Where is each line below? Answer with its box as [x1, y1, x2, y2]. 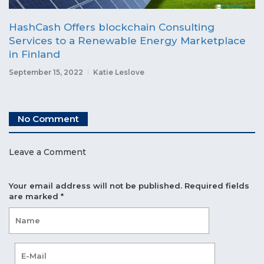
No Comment [18, 113, 79, 124]
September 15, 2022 [9, 67, 83, 77]
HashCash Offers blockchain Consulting [9, 21, 214, 33]
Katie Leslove [93, 67, 144, 77]
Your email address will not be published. [9, 180, 182, 190]
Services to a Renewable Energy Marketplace [9, 34, 246, 47]
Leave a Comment [9, 146, 86, 157]
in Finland [9, 48, 60, 60]
